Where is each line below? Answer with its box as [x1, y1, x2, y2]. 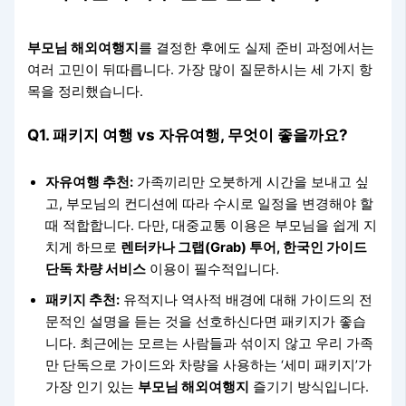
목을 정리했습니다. [27, 83, 144, 101]
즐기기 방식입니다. [249, 378, 370, 395]
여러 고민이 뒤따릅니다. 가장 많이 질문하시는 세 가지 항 [27, 62, 373, 79]
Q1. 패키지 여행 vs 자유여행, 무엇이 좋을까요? [27, 124, 349, 144]
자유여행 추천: [45, 173, 134, 190]
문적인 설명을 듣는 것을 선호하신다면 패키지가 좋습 [45, 313, 367, 330]
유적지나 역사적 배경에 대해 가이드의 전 [120, 291, 373, 308]
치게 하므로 [45, 238, 121, 256]
